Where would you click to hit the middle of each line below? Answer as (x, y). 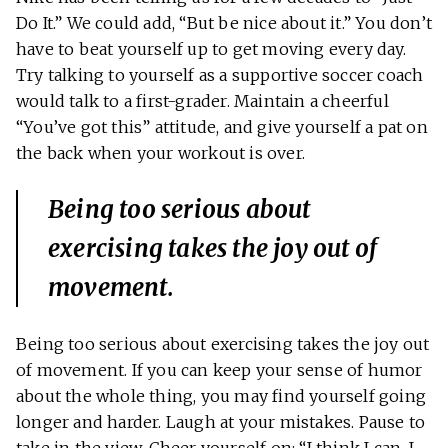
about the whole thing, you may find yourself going (221, 396)
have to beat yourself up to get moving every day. (211, 49)
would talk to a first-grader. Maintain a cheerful (202, 101)
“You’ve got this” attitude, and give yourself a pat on (222, 127)
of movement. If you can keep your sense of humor (219, 370)
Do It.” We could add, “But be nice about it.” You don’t (224, 23)
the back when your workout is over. (160, 153)
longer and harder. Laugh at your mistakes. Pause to (221, 422)
